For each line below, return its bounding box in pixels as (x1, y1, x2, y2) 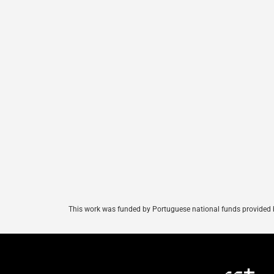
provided (242, 204, 271, 213)
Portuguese (150, 204, 192, 213)
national (192, 204, 220, 213)
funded (117, 204, 141, 213)
